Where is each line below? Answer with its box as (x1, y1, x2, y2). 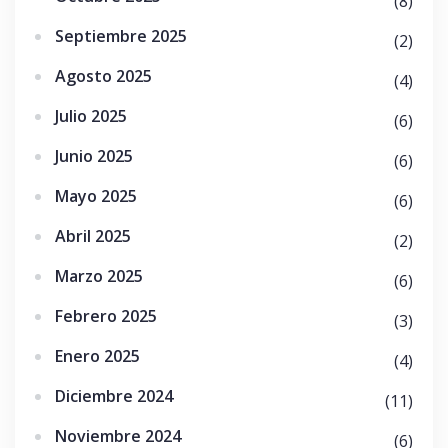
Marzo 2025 (55, 265, 143, 287)
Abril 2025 (55, 225, 131, 247)
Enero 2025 (55, 345, 140, 367)
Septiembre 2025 (55, 25, 187, 47)
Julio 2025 (55, 105, 127, 127)
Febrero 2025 (55, 305, 157, 327)
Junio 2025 (55, 145, 133, 167)
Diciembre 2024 (55, 385, 173, 407)
